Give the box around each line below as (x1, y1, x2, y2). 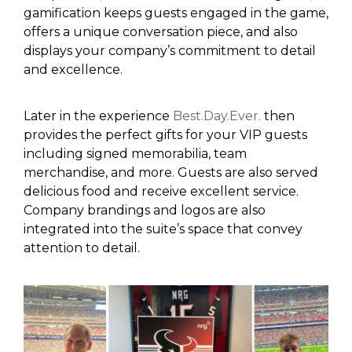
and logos (153, 203, 218, 218)
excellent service (190, 184, 296, 199)
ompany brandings (32, 203, 153, 218)
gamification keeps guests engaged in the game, (24, 5, 328, 20)
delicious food (24, 184, 111, 199)
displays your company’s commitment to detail (24, 43, 316, 58)
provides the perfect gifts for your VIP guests (24, 127, 307, 142)
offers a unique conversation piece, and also (24, 24, 298, 39)
